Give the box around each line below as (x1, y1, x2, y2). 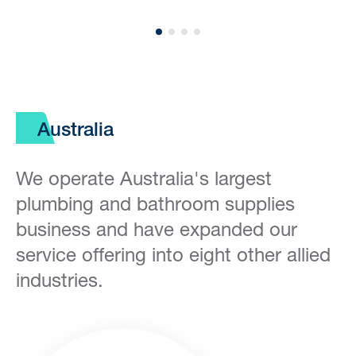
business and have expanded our (16, 218, 297, 240)
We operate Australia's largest (16, 167, 272, 189)
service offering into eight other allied (16, 243, 331, 265)
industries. (16, 269, 103, 291)
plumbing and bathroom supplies (16, 192, 295, 215)
